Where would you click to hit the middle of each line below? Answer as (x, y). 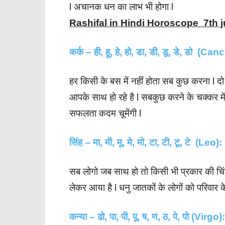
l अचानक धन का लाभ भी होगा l (121, 7)
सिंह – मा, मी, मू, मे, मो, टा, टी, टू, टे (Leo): (146, 142)
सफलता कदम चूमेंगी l (106, 113)
